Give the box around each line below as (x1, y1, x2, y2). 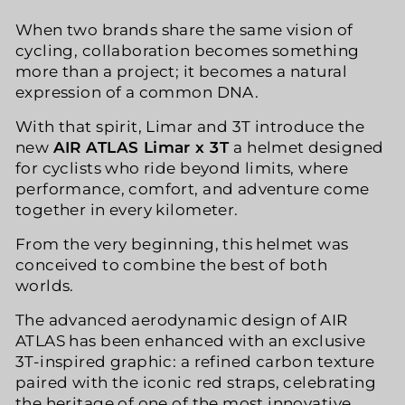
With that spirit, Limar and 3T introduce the (15, 118, 365, 136)
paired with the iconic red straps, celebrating (15, 373, 377, 391)
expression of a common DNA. (15, 83, 259, 101)
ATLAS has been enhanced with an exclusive (15, 332, 365, 350)
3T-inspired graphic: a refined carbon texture (15, 353, 375, 371)
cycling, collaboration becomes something (15, 42, 360, 60)
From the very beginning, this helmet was (15, 235, 349, 253)
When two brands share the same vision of (15, 21, 353, 39)
